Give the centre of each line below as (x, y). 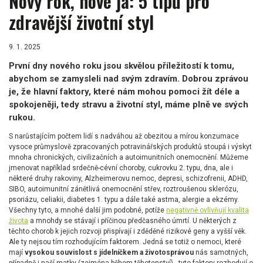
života (18, 221)
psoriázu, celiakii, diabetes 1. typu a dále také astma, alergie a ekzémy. (124, 200)
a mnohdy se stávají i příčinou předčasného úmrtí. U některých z (132, 221)
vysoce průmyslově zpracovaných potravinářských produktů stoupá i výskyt (130, 147)
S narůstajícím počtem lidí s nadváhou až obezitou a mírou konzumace (124, 136)
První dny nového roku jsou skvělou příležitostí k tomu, (122, 66)
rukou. (22, 118)
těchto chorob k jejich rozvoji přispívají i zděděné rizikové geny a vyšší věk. (128, 232)
